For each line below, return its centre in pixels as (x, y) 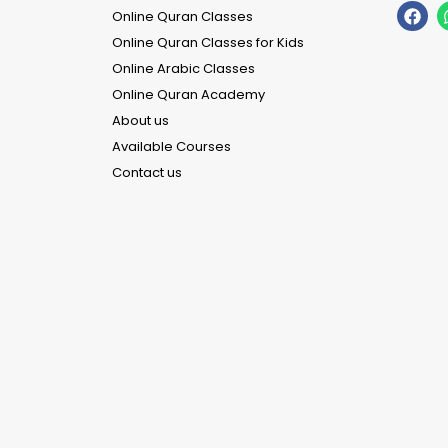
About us (140, 120)
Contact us (147, 172)
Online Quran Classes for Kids (208, 42)
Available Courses (171, 146)
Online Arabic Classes (183, 68)
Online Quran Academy (188, 94)
